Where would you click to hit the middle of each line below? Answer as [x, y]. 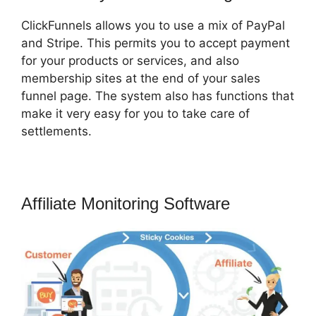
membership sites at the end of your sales [141, 79]
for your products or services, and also [130, 61]
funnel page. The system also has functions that [158, 96]
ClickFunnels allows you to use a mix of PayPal [153, 26]
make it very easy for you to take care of [135, 114]
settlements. [56, 132]
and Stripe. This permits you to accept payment [156, 43]
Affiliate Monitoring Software [126, 204]
